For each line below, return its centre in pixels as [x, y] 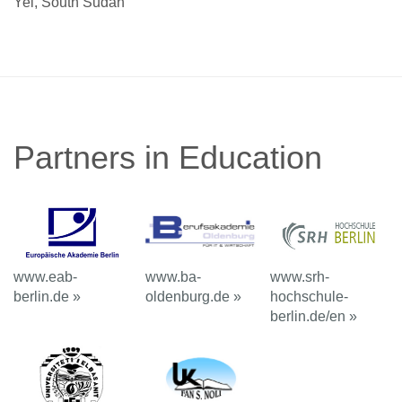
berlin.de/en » [314, 317]
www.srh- [300, 277]
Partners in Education [168, 157]
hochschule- [310, 297]
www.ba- [173, 277]
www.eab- [45, 277]
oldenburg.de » [193, 297]
